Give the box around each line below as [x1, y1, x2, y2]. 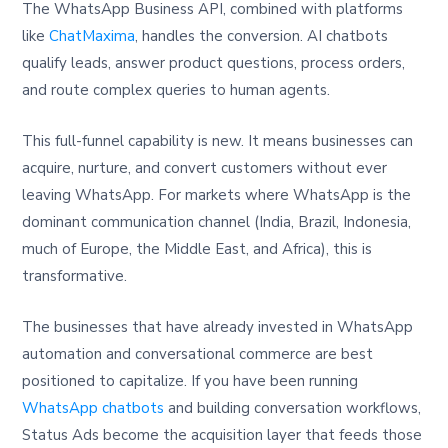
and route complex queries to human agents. [22, 79, 331, 100]
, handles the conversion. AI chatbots [135, 25, 389, 46]
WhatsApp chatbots [22, 397, 165, 418]
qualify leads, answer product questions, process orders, [22, 52, 406, 73]
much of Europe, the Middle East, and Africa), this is [22, 238, 373, 259]
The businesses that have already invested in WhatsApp [22, 316, 414, 337]
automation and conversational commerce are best [22, 343, 374, 364]
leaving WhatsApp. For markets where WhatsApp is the [22, 184, 412, 205]
